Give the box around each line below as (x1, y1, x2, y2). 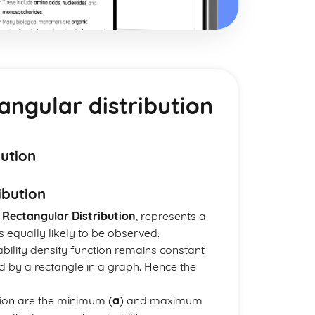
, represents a (136, 209, 206, 223)
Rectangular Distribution (2, 209, 136, 223)
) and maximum (120, 293, 202, 307)
